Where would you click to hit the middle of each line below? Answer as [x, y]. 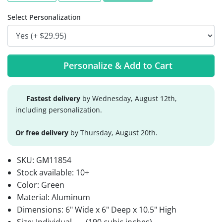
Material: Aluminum [54, 197]
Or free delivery [42, 133]
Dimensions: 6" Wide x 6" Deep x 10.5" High [97, 210]
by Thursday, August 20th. [113, 133]
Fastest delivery [53, 99]
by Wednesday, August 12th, [129, 99]
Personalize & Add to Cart [118, 66]
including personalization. [59, 110]
